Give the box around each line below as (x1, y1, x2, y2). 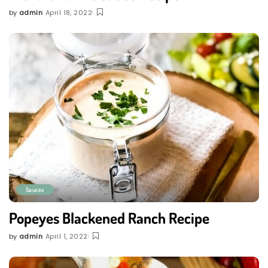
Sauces (26, 185, 44, 193)
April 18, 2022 (45, 8, 93, 18)
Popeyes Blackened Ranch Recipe (9, 208, 209, 227)
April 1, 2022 (45, 231, 88, 241)
